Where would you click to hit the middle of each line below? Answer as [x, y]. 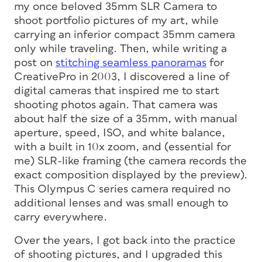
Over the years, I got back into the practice [125, 241]
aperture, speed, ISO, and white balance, [120, 133]
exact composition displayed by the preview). [131, 175]
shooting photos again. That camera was [116, 105]
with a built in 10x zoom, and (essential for [123, 147]
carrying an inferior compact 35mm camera [125, 35]
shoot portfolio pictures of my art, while [116, 21]
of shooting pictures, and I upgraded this [118, 255]
